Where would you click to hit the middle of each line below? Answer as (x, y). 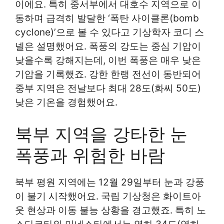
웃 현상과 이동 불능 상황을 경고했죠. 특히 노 (110, 210)
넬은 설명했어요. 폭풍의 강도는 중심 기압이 (108, 46)
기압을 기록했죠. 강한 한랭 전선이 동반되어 (108, 74)
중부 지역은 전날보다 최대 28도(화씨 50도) (108, 88)
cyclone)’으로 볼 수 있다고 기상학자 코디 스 (109, 32)
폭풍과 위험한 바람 (90, 155)
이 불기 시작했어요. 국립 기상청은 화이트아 (108, 196)
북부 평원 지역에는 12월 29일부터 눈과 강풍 (110, 182)
